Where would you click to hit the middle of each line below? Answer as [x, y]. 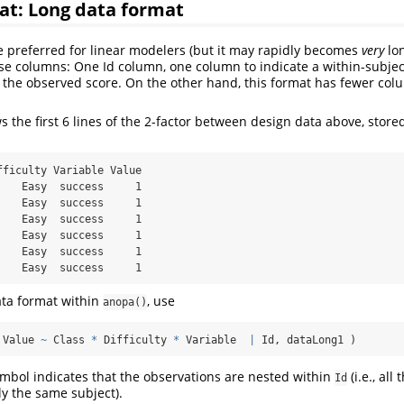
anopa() [125, 303]
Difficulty [135, 340]
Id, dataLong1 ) [306, 340]
